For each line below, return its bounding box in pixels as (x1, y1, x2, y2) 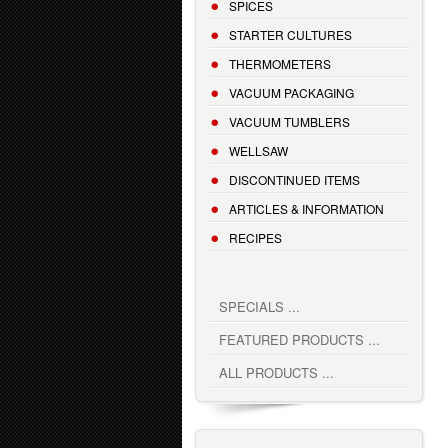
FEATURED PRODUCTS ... (219, 330, 380, 350)
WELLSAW (229, 142, 288, 160)
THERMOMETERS (229, 55, 331, 73)
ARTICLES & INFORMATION (229, 200, 384, 218)
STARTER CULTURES (229, 26, 352, 44)
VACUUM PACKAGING (229, 84, 354, 102)
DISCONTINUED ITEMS (229, 171, 360, 189)
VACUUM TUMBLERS (229, 113, 350, 131)
